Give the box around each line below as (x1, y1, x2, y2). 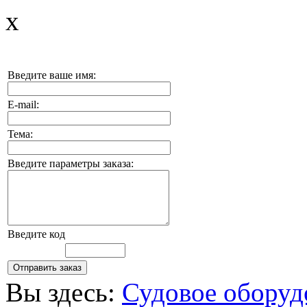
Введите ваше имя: (8, 69, 96, 81)
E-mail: (8, 99, 39, 110)
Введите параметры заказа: (8, 158, 134, 169)
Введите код (8, 228, 65, 240)
